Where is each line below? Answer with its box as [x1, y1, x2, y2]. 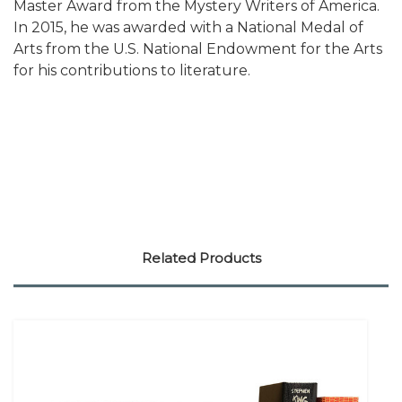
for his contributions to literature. [13, 62, 250, 80]
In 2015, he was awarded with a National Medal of [13, 19, 363, 37]
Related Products [141, 249, 261, 267]
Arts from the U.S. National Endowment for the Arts [13, 40, 382, 58]
